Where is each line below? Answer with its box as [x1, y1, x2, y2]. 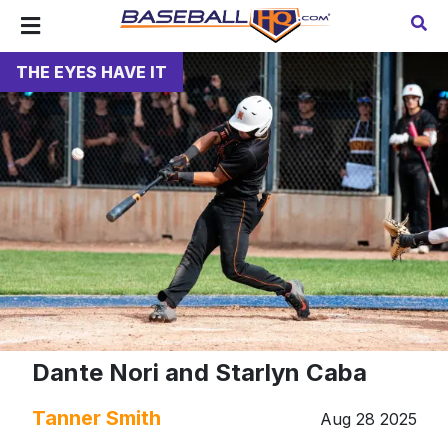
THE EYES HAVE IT [16, 62, 167, 82]
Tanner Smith [31, 405, 161, 430]
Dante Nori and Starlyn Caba [31, 357, 367, 387]
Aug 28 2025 [319, 408, 417, 429]
